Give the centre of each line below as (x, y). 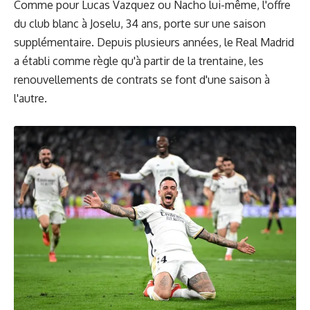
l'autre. (30, 98)
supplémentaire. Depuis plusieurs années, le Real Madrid (154, 42)
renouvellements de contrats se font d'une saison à (142, 80)
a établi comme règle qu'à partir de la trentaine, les (139, 61)
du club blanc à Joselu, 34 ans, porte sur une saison (140, 24)
